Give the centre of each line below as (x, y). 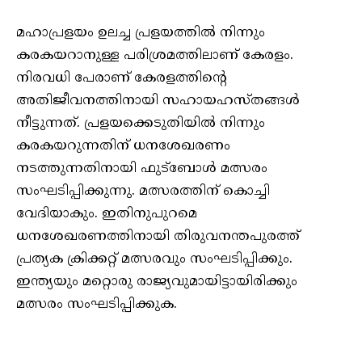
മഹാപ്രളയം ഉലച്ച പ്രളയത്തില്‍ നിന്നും (141, 34)
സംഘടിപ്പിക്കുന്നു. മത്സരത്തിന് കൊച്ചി (143, 192)
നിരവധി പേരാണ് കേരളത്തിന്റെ (122, 79)
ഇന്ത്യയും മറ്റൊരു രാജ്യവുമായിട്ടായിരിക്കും (157, 282)
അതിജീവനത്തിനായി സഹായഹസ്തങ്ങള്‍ (158, 101)
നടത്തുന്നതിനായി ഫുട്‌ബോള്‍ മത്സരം (142, 169)
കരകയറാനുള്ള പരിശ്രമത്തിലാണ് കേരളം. (155, 56)
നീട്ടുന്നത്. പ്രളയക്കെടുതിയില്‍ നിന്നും (141, 124)
